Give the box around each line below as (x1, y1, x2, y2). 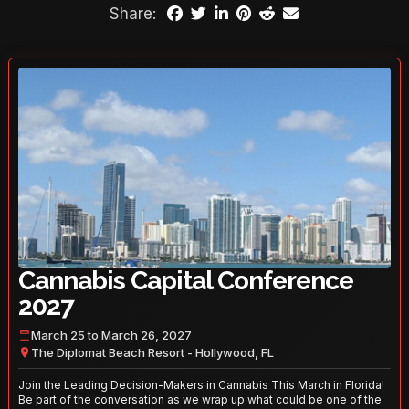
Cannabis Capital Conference (17, 266, 354, 297)
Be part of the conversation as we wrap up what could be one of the (17, 393, 382, 407)
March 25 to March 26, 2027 (30, 327, 192, 342)
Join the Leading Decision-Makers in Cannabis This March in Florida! (17, 378, 384, 393)
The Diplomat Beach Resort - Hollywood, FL (30, 344, 274, 360)
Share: (110, 5, 157, 24)
